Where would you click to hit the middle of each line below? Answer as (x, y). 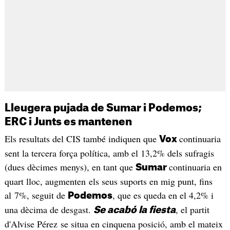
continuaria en (195, 167)
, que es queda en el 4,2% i (163, 195)
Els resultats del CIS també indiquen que (82, 139)
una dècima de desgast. (49, 210)
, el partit (192, 210)
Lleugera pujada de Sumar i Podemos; (103, 109)
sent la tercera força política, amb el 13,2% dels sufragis (109, 153)
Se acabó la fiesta (134, 210)
